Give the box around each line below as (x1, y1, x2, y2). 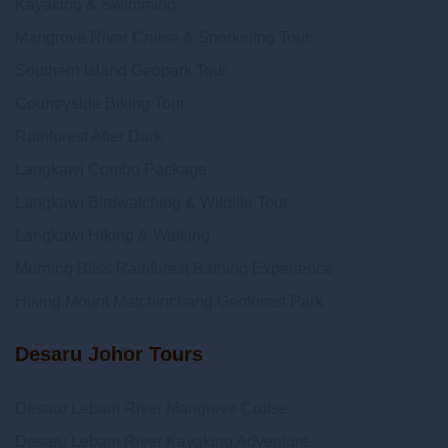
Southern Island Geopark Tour (15, 62, 227, 79)
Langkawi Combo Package (15, 161, 207, 178)
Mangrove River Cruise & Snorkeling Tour (15, 29, 310, 46)
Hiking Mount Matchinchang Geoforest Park (15, 293, 323, 310)
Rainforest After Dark (15, 128, 162, 145)
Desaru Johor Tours (15, 343, 203, 365)
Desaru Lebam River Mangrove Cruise (15, 400, 288, 417)
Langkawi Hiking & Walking (15, 227, 210, 244)
